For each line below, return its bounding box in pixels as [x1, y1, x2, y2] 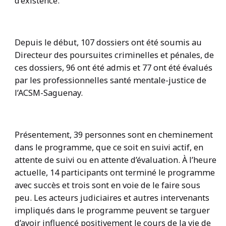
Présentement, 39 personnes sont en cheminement [14, 128, 213, 140]
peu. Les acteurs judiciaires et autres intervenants [14, 191, 209, 203]
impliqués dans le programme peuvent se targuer [14, 204, 210, 216]
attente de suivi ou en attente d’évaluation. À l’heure [14, 153, 216, 165]
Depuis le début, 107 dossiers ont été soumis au [14, 36, 202, 48]
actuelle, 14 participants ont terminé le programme [14, 166, 215, 178]
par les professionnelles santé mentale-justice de [14, 74, 206, 86]
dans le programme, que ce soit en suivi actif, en [14, 141, 203, 153]
